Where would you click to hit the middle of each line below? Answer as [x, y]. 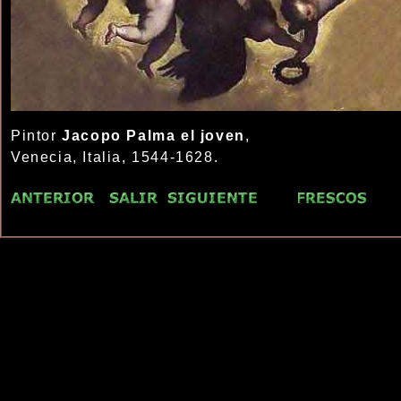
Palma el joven [183, 136]
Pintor [37, 136]
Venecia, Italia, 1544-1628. [115, 157]
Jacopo [92, 136]
